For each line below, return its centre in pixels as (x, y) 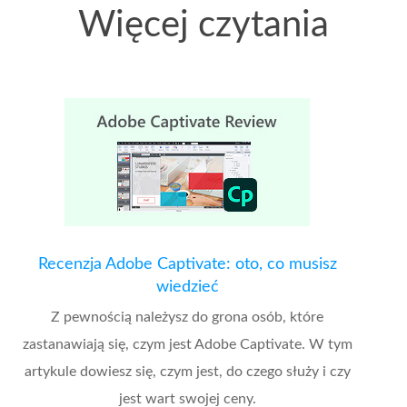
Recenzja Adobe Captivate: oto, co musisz (187, 264)
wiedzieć (187, 287)
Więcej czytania (203, 25)
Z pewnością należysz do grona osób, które (188, 317)
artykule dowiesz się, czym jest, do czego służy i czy (187, 371)
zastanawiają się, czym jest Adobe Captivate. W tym (187, 344)
